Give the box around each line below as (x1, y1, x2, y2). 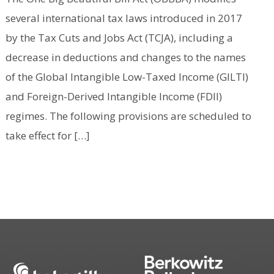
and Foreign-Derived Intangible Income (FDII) (5, 89, 222, 103)
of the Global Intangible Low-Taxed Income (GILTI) (5, 69, 248, 84)
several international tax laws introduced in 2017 (5, 10, 242, 25)
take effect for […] (5, 128, 90, 143)
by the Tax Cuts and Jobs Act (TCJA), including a (5, 30, 233, 45)
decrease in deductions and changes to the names (5, 50, 246, 64)
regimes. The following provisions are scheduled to (5, 108, 251, 123)
